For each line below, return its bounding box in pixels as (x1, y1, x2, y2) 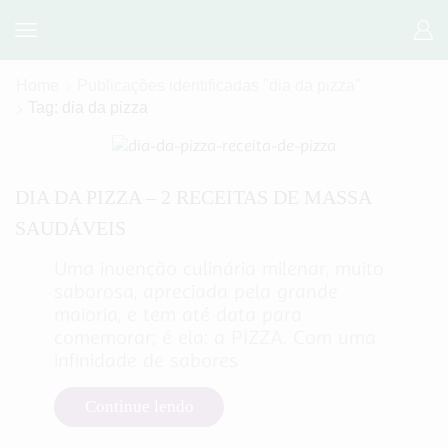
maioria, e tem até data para (54, 300, 302, 328)
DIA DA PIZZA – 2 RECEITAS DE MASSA (15, 186, 371, 208)
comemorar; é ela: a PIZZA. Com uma (54, 323, 376, 351)
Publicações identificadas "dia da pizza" (77, 77, 361, 94)
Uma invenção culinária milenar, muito (54, 254, 384, 282)
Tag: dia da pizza (28, 99, 148, 116)
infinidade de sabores (54, 346, 238, 374)
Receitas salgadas (32, 166, 151, 189)
